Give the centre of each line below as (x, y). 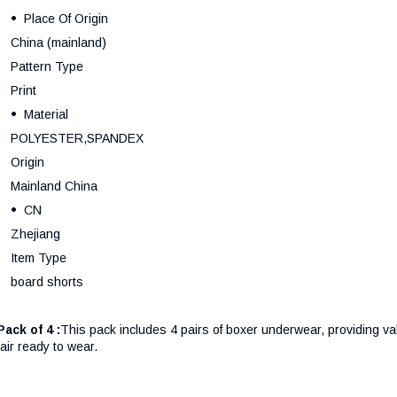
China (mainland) (58, 42)
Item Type (39, 257)
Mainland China (54, 186)
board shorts (47, 281)
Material (46, 114)
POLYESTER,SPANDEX (77, 138)
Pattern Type (47, 66)
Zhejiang (35, 234)
